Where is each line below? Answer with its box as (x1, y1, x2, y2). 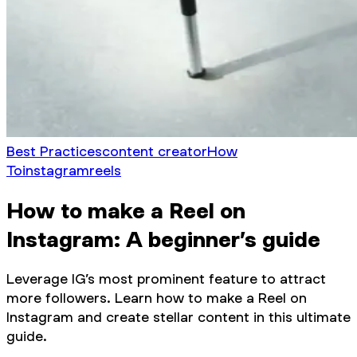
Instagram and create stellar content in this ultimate (6, 308, 351, 325)
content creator (102, 143, 207, 159)
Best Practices (6, 143, 102, 159)
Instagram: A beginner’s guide (6, 226, 320, 252)
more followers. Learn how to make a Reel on (6, 288, 307, 306)
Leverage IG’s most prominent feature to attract (6, 269, 326, 287)
